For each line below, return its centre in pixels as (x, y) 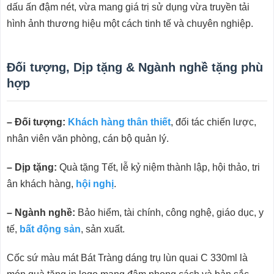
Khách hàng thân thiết (119, 122)
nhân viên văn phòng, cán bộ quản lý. (87, 138)
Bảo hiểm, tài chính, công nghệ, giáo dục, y (169, 212)
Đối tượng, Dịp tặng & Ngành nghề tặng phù (135, 67)
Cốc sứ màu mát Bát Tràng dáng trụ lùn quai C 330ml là (127, 257)
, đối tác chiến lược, (213, 122)
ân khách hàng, (41, 183)
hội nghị (94, 183)
